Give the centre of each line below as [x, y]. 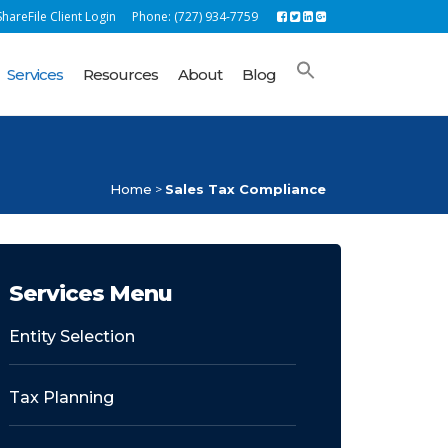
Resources [120, 74]
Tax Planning [62, 397]
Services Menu [91, 293]
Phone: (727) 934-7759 [195, 16]
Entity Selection [72, 336]
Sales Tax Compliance [245, 189]
